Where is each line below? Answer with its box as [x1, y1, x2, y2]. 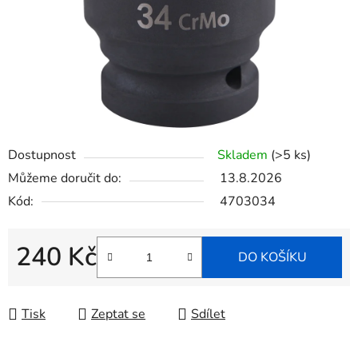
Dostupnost [8, 146, 76, 165]
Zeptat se [91, 305, 145, 324]
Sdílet [191, 305, 225, 324]
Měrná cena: [15, 273, 85, 292]
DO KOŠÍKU [237, 249, 307, 267]
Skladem [217, 146, 271, 165]
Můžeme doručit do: [8, 169, 121, 188]
